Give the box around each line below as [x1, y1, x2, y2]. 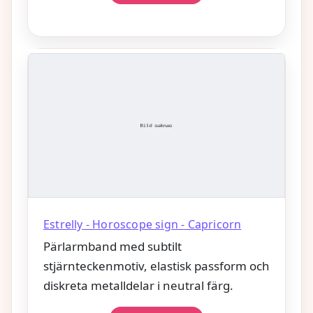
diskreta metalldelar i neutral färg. [43, 277, 233, 293]
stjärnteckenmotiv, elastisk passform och [43, 257, 270, 274]
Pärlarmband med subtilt [43, 238, 182, 254]
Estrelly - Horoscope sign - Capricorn [43, 216, 242, 232]
